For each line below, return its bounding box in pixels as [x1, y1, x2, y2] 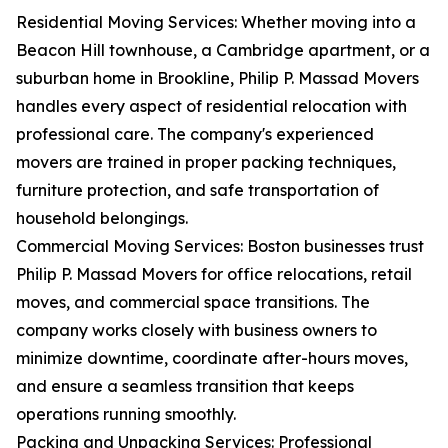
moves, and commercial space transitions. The [16, 292, 370, 313]
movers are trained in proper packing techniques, [16, 152, 396, 173]
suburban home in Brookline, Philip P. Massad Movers [16, 68, 419, 89]
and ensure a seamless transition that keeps [16, 376, 354, 397]
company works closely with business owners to [16, 320, 377, 341]
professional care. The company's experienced [16, 124, 374, 145]
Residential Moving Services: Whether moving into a [16, 12, 416, 33]
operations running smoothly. [16, 404, 236, 425]
